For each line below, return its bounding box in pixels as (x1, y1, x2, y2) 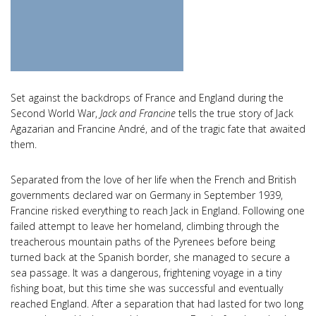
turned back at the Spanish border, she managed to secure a (11, 250, 290, 264)
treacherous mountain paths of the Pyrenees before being (11, 234, 275, 248)
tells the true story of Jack (176, 107, 293, 120)
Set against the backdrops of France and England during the (11, 91, 284, 104)
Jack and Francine (100, 107, 176, 120)
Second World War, (11, 107, 100, 120)
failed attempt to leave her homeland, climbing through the (11, 219, 279, 233)
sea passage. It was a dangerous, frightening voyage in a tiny (11, 265, 281, 279)
